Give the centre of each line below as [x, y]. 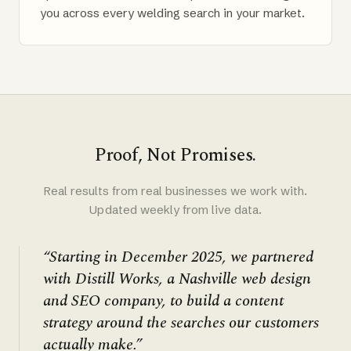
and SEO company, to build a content [163, 300]
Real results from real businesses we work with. [175, 190]
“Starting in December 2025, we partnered [178, 257]
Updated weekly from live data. [175, 209]
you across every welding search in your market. [172, 13]
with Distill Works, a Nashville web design [177, 279]
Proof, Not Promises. [175, 155]
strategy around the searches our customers [181, 322]
